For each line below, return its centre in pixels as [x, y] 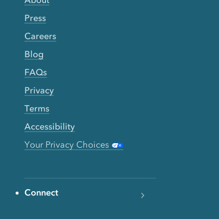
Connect [41, 192]
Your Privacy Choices [68, 144]
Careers [40, 36]
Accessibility [50, 126]
